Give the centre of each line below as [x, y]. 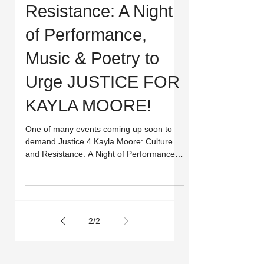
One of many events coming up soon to [99, 129]
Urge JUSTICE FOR [103, 82]
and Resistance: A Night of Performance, [101, 154]
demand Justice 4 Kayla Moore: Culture [99, 141]
